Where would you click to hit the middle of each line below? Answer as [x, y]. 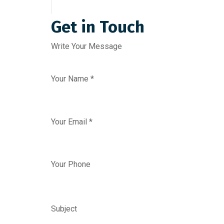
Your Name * [72, 79]
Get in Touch [98, 27]
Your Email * [72, 122]
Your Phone [71, 164]
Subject [64, 209]
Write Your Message [86, 46]
